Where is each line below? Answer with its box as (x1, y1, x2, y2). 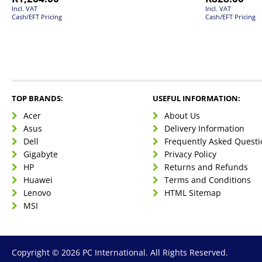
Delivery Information (164, 122, 245, 134)
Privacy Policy (164, 148, 217, 160)
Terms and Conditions (164, 174, 251, 185)
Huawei (23, 174, 53, 185)
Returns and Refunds (164, 161, 249, 173)
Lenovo (23, 187, 51, 198)
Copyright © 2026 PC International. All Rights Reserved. (12, 246, 228, 258)
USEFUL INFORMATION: (153, 92, 241, 104)
